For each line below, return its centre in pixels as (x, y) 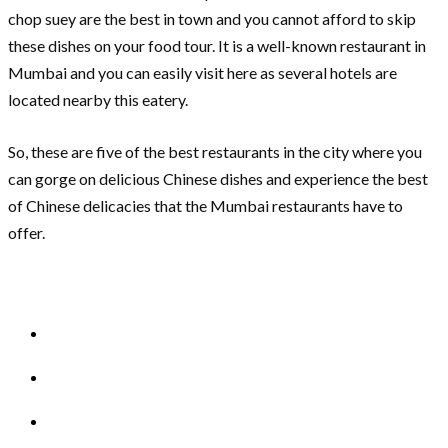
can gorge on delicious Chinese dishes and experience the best (218, 179)
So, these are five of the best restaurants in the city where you (215, 152)
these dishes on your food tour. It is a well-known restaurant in (217, 46)
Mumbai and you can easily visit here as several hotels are (202, 73)
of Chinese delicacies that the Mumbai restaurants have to (205, 206)
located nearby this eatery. (99, 100)
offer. (29, 233)
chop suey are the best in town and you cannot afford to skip (212, 19)
